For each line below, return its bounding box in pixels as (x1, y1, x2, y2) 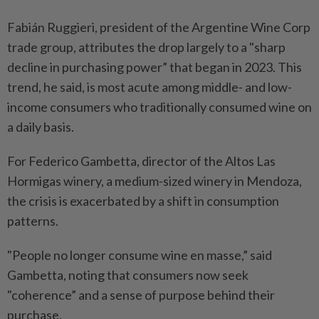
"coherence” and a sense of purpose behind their (7, 287, 275, 303)
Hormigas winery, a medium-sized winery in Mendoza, (7, 173, 302, 189)
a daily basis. (7, 119, 74, 135)
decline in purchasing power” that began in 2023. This (7, 59, 302, 75)
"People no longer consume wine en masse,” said (7, 247, 272, 263)
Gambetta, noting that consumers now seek (7, 267, 249, 283)
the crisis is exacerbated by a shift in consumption (7, 193, 279, 209)
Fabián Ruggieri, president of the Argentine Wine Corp (7, 19, 310, 36)
